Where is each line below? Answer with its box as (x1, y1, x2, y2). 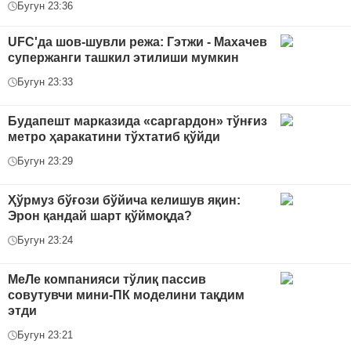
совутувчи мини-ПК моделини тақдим (8, 288, 244, 302)
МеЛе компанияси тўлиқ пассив (8, 273, 206, 287)
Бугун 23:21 (17, 329, 73, 342)
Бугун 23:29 (17, 155, 73, 168)
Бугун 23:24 (17, 234, 73, 247)
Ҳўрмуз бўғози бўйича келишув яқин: (8, 194, 241, 208)
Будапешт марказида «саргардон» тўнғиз (8, 114, 267, 128)
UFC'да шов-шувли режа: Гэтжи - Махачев (8, 35, 267, 49)
